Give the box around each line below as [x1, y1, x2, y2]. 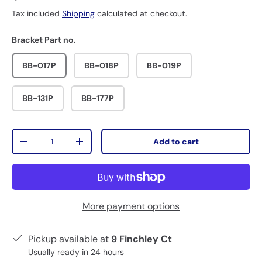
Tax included [12, 8, 62, 19]
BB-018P [84, 60, 119, 71]
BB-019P [147, 60, 181, 71]
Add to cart [153, 136, 199, 147]
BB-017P [22, 60, 56, 71]
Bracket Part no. [12, 35, 76, 45]
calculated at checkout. [95, 8, 187, 19]
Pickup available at [28, 233, 111, 246]
